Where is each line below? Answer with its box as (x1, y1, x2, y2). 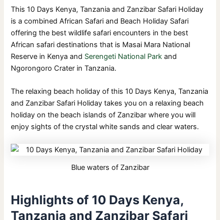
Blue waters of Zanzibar (71, 163, 149, 172)
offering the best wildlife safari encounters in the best (11, 28, 189, 37)
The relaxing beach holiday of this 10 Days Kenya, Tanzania (11, 87, 209, 96)
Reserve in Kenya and (11, 52, 85, 61)
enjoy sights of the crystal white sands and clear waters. (11, 122, 199, 132)
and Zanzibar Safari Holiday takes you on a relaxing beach (11, 99, 204, 108)
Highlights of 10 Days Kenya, (11, 192, 184, 207)
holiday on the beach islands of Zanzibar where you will (11, 110, 196, 120)
